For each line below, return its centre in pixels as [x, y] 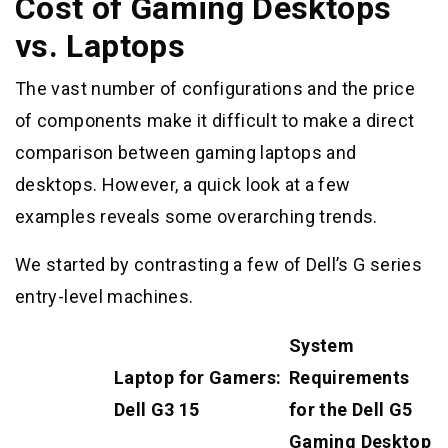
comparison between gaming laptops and [186, 152]
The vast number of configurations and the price [215, 88]
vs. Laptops [100, 45]
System [322, 345]
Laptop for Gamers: [198, 377]
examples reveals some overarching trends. [196, 216]
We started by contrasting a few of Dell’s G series [218, 264]
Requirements [349, 377]
